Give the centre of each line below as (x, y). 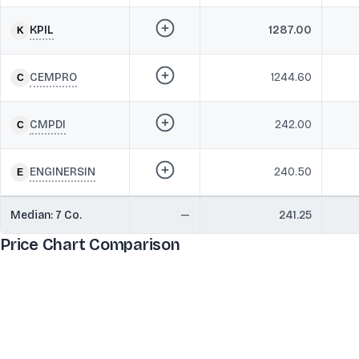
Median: (33, 215)
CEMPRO (53, 77)
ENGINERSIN (63, 171)
